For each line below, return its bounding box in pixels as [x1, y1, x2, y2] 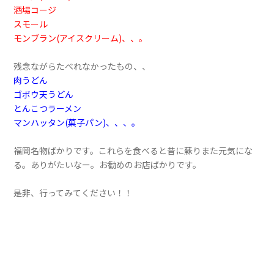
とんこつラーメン [13, 102, 82, 115]
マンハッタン [13, 116, 65, 129]
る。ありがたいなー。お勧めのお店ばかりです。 [13, 158, 202, 171]
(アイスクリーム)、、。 [56, 32, 148, 45]
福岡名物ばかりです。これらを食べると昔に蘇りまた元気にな [13, 144, 253, 157]
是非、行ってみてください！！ [13, 187, 133, 199]
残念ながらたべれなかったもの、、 [13, 60, 151, 73]
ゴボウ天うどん [13, 88, 74, 101]
